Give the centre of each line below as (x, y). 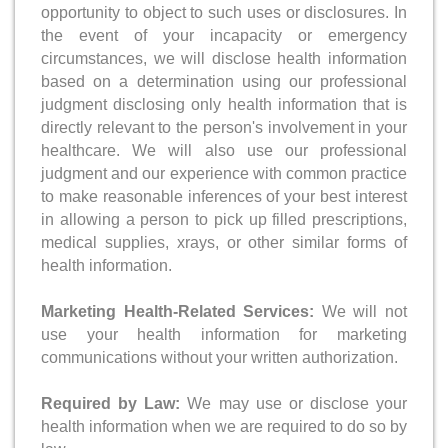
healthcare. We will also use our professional (224, 150)
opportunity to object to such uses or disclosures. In (224, 12)
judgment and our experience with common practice (224, 173)
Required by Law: (111, 403)
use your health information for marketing (224, 334)
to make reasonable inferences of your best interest (224, 196)
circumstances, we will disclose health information (224, 58)
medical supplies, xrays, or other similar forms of (224, 242)
